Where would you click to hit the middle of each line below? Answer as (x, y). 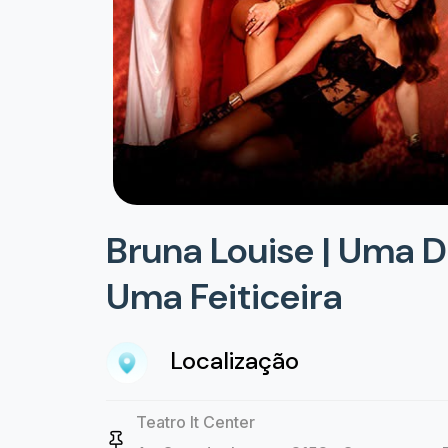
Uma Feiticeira (224, 296)
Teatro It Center (195, 422)
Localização (231, 361)
